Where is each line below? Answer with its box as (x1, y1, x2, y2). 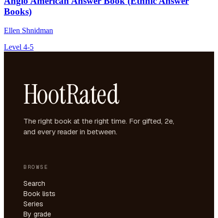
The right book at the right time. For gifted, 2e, (23, 116, 174, 126)
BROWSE (23, 163, 49, 171)
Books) (4, 6, 32, 17)
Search (23, 179, 45, 188)
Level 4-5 (4, 42, 34, 51)
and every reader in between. (23, 127, 117, 136)
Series (23, 200, 43, 209)
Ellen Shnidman (4, 26, 53, 35)
